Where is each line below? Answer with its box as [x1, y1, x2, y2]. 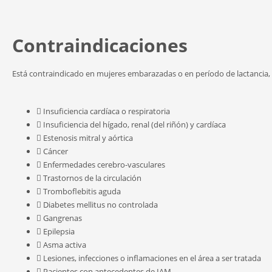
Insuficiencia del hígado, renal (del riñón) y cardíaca [43, 119, 226, 130]
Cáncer [43, 146, 68, 157]
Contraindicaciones [12, 33, 188, 58]
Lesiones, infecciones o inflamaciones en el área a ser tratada [43, 253, 261, 263]
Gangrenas [43, 212, 82, 223]
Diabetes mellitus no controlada [43, 199, 158, 210]
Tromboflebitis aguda [43, 186, 121, 197]
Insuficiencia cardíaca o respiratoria [43, 106, 170, 117]
